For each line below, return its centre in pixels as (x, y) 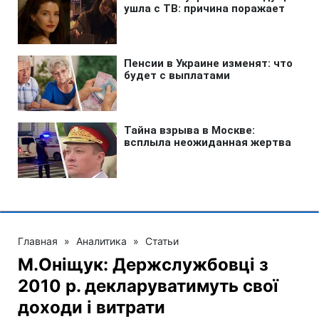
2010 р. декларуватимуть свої (148, 286)
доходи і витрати (91, 307)
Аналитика (101, 241)
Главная (38, 241)
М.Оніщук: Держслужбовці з (143, 264)
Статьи (162, 241)
